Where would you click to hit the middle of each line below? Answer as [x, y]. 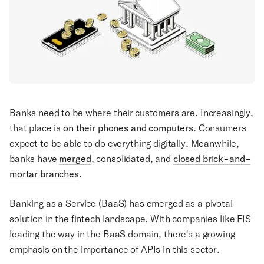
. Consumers [220, 128]
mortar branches [44, 174]
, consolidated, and [132, 159]
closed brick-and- [212, 159]
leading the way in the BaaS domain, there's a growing [122, 234]
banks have [34, 159]
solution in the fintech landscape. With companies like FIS [130, 219]
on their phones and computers [128, 128]
